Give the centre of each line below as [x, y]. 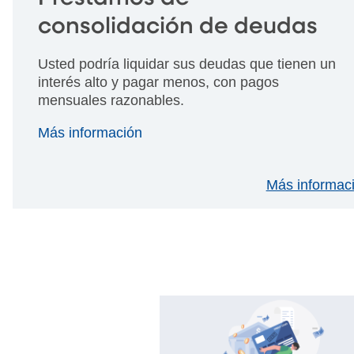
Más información [92, 132]
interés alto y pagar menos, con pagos [158, 82]
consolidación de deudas [178, 26]
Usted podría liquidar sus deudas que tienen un [187, 64]
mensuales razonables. [111, 100]
